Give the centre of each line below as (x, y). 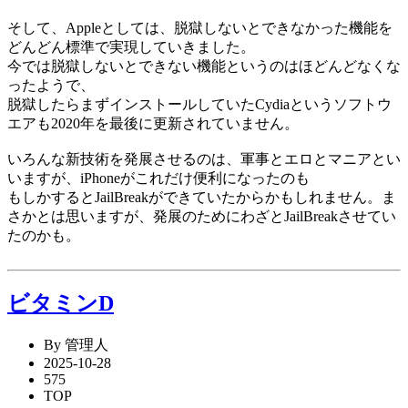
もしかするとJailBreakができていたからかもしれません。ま (202, 197)
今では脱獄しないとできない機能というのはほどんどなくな (204, 66)
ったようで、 (51, 85)
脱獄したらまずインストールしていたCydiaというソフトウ (199, 104)
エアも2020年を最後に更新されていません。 (153, 123)
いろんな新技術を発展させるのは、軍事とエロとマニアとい (204, 158)
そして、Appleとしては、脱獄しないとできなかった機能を (200, 27)
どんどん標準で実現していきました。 (131, 46)
